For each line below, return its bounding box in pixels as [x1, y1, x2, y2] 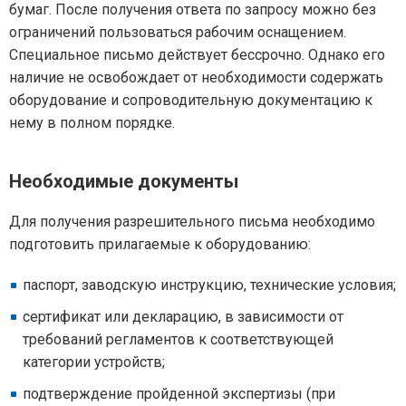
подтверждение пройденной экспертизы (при [23, 385, 335, 402]
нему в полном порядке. [9, 114, 175, 131]
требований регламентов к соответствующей [23, 331, 333, 348]
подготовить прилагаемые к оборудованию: [9, 236, 311, 253]
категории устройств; [23, 353, 165, 371]
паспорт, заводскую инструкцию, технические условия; [23, 276, 396, 294]
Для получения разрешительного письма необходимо [9, 213, 375, 230]
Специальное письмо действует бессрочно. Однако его [9, 46, 385, 63]
